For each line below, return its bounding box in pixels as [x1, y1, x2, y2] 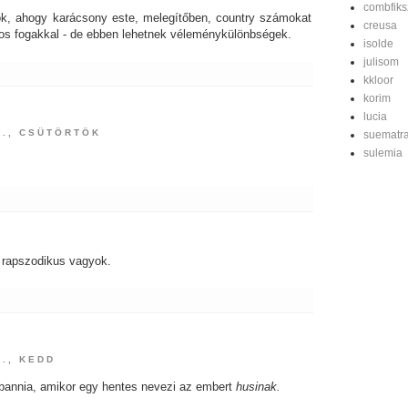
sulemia [363, 147, 403, 159]
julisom [363, 56, 399, 68]
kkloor [363, 74, 393, 87]
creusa [363, 19, 397, 32]
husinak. [236, 380, 280, 394]
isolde [363, 37, 393, 50]
